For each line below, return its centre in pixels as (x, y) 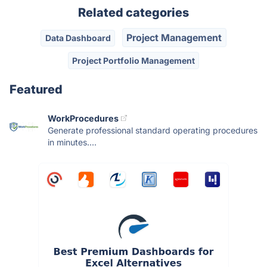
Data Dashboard (78, 38)
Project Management (174, 38)
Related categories (133, 13)
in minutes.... (72, 142)
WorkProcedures (83, 118)
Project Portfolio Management (133, 60)
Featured (36, 89)
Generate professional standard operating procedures (153, 130)
